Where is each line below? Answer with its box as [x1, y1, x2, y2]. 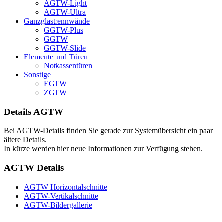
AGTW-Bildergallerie [24, 200, 92, 209]
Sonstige [24, 70, 51, 79]
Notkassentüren [44, 61, 92, 70]
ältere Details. [4, 135, 47, 144]
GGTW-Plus [44, 25, 83, 34]
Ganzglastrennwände [24, 16, 90, 25]
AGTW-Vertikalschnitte [24, 191, 98, 200]
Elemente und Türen [24, 52, 88, 61]
